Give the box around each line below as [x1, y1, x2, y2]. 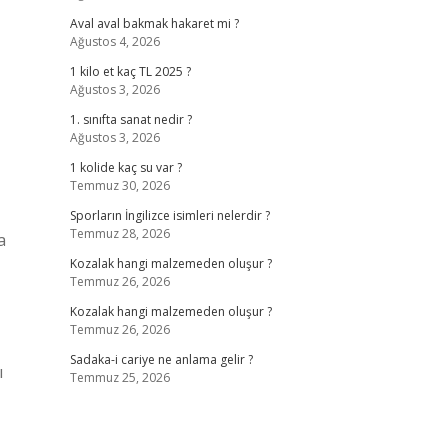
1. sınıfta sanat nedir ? [69, 111, 192, 128]
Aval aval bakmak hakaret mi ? [69, 15, 239, 32]
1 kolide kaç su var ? [69, 159, 182, 176]
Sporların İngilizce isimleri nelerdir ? [69, 207, 270, 224]
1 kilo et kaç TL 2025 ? [69, 63, 191, 80]
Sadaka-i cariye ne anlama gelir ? [69, 351, 253, 368]
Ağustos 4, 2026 [69, 33, 160, 50]
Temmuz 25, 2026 [69, 369, 170, 386]
